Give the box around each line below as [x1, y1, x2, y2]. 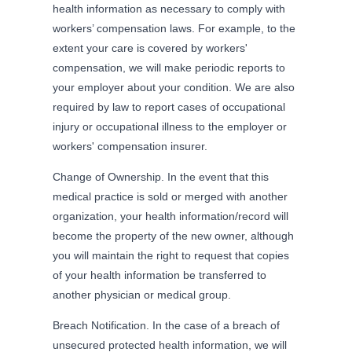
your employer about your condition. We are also [53, 80, 295, 93]
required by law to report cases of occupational [53, 100, 286, 113]
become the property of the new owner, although [53, 229, 295, 242]
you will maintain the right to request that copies [53, 248, 290, 262]
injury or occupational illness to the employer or [53, 119, 288, 133]
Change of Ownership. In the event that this [53, 170, 269, 183]
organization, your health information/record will [53, 209, 289, 222]
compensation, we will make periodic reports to [53, 60, 286, 74]
